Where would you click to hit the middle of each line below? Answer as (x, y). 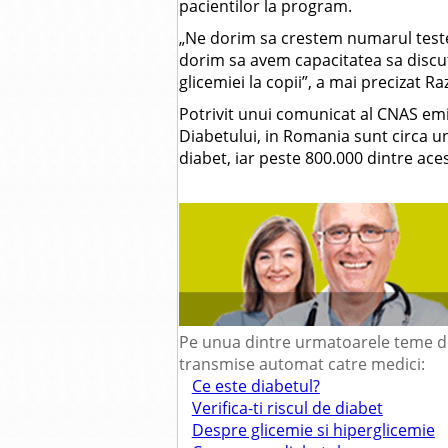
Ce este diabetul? (255, 385)
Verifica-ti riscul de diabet (287, 407)
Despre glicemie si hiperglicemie (313, 429)
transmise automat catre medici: (302, 363)
